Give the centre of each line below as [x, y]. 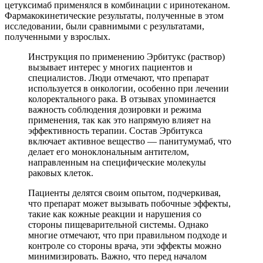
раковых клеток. [61, 173]
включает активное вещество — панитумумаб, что [130, 141]
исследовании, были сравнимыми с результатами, [104, 26]
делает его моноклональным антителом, [109, 152]
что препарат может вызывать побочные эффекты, [129, 204]
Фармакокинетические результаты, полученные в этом [114, 16]
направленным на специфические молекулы [117, 163]
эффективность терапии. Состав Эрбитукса [115, 131]
